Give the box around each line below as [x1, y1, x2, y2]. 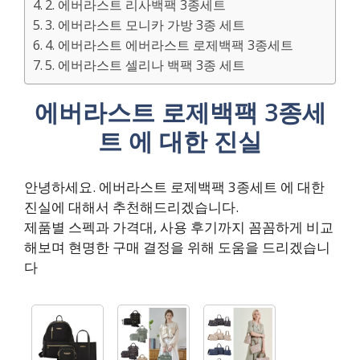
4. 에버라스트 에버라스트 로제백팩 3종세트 [45, 36, 294, 54]
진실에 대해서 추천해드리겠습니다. [24, 197, 239, 216]
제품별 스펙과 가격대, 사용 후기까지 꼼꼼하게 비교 [24, 217, 333, 236]
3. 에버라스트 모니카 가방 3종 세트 [45, 16, 246, 34]
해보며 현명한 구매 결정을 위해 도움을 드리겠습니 [24, 237, 330, 256]
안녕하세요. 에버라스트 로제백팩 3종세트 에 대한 [24, 177, 325, 196]
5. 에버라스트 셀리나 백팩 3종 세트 [45, 56, 246, 74]
